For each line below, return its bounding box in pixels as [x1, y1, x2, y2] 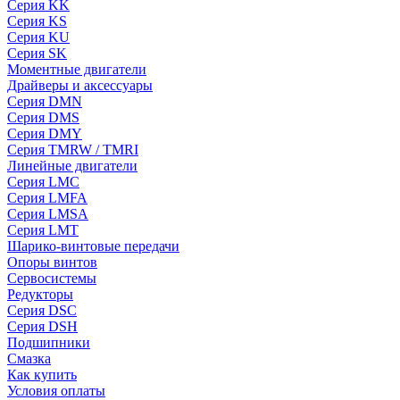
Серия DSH [7, 319, 78, 334]
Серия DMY [7, 126, 82, 141]
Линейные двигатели [7, 158, 137, 173]
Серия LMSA [7, 206, 88, 221]
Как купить [7, 367, 77, 382]
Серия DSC [7, 303, 77, 318]
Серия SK [7, 46, 67, 61]
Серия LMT [7, 222, 79, 237]
